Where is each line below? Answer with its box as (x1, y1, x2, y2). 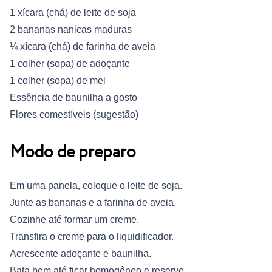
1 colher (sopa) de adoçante (10, 58, 130, 69)
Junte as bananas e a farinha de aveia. (10, 197, 176, 208)
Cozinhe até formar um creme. (10, 214, 139, 225)
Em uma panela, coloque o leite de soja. (10, 180, 182, 191)
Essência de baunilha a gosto (10, 92, 137, 103)
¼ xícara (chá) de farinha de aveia (10, 41, 155, 52)
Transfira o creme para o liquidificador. (10, 231, 174, 242)
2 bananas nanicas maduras (10, 24, 132, 35)
